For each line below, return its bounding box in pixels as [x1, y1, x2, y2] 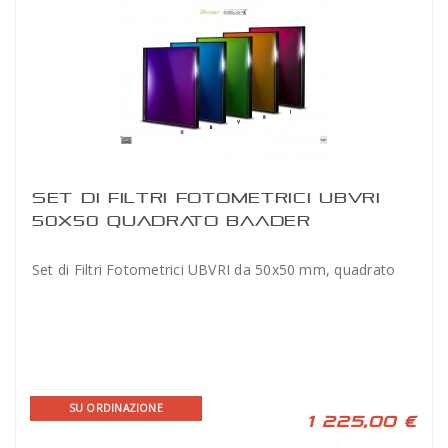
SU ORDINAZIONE [68, 401, 163, 415]
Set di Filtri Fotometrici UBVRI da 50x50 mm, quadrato [32, 260, 396, 279]
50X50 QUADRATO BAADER [32, 212, 311, 229]
